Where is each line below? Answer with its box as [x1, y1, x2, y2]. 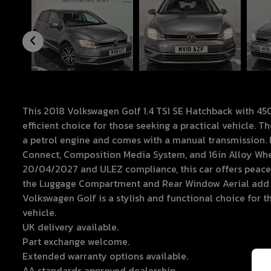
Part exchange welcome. [22, 233, 129, 249]
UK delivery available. [22, 219, 119, 234]
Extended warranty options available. [22, 248, 188, 263]
